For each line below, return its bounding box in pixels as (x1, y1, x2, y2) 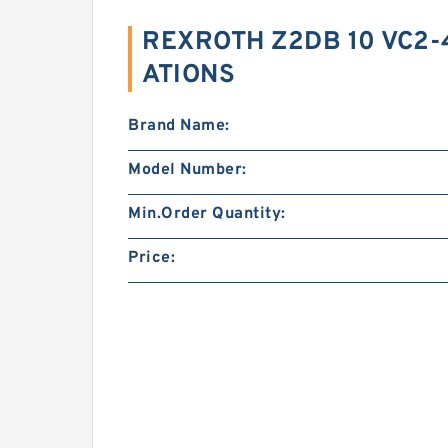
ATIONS (142, 59, 235, 92)
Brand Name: (128, 116, 230, 136)
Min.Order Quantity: (128, 204, 286, 224)
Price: (128, 248, 175, 268)
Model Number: (128, 160, 247, 180)
